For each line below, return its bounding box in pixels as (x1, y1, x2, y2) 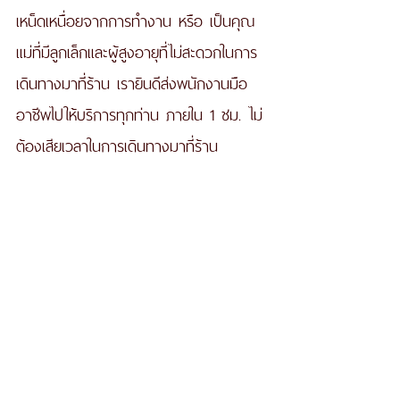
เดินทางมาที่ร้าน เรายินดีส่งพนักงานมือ (16, 67, 247, 96)
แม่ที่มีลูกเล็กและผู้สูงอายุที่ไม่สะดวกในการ (16, 36, 257, 64)
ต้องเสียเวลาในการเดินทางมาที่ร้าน (16, 129, 225, 158)
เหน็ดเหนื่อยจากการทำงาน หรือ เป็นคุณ (16, 4, 254, 33)
